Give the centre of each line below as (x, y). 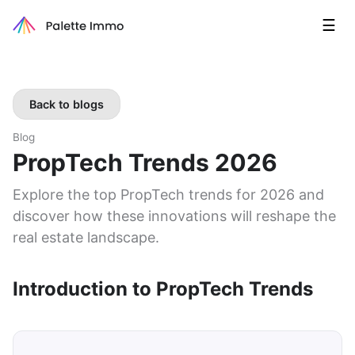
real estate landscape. (86, 237)
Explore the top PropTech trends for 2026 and (168, 195)
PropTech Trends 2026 (145, 162)
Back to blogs (67, 104)
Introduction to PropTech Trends (163, 289)
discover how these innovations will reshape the (174, 216)
